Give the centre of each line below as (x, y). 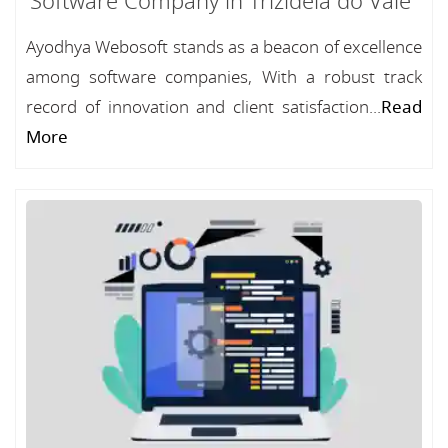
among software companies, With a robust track (224, 77)
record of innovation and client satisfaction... (203, 107)
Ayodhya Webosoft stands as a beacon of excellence (224, 47)
